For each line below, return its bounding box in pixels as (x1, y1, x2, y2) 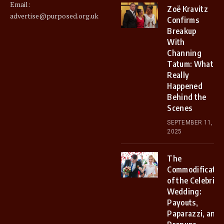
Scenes (167, 103, 192, 113)
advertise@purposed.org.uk (10, 11, 98, 21)
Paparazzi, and (167, 208, 220, 218)
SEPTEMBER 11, (167, 119, 213, 126)
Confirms (167, 15, 199, 25)
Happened (167, 81, 202, 91)
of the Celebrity (167, 175, 222, 185)
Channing (167, 48, 201, 58)
